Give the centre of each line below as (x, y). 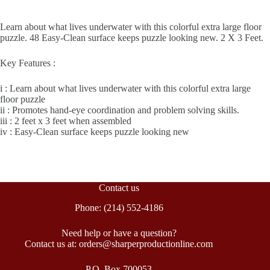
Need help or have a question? (119, 233)
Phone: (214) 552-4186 (119, 207)
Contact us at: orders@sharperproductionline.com (119, 243)
